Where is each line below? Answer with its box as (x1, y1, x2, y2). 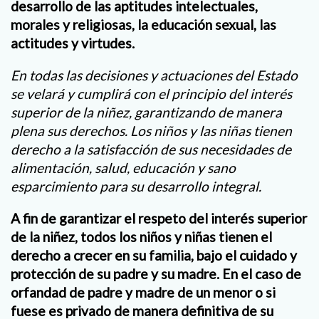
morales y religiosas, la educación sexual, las (11, 16, 276, 33)
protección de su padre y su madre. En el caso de (11, 265, 301, 282)
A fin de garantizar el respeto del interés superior (11, 209, 307, 226)
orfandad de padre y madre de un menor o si (11, 283, 276, 300)
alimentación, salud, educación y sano (11, 159, 236, 176)
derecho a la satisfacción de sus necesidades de (11, 140, 291, 157)
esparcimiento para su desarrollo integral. (11, 177, 261, 194)
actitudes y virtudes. (11, 34, 135, 51)
